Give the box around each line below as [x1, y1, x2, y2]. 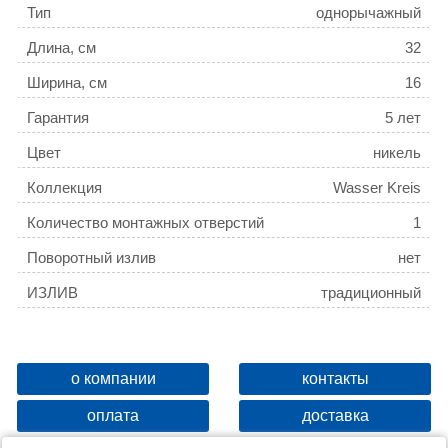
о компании [70, 370, 156, 388]
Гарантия [27, 109, 89, 127]
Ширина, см [27, 74, 107, 92]
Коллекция [27, 179, 102, 197]
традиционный [321, 284, 421, 302]
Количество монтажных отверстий [27, 214, 264, 232]
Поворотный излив [27, 249, 156, 267]
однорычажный [316, 4, 421, 22]
